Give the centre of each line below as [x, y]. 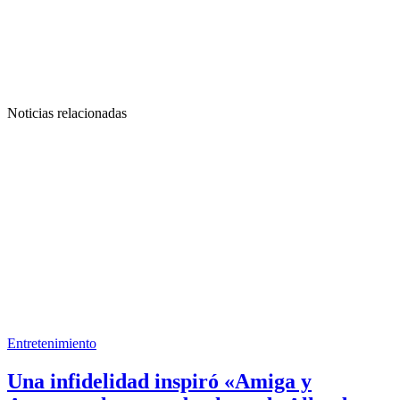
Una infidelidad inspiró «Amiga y [159, 382]
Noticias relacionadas [67, 113]
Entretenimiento [52, 344]
